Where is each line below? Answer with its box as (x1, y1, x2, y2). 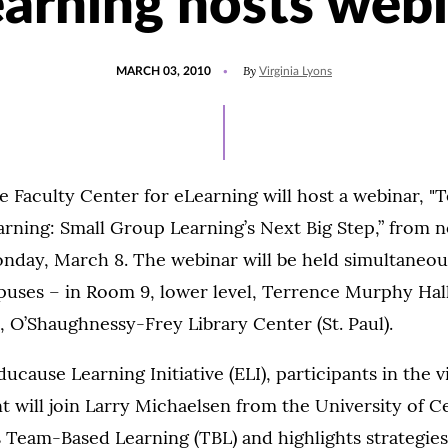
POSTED (115, 56, 162, 68)
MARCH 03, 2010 (116, 65, 211, 77)
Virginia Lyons (259, 65, 332, 77)
